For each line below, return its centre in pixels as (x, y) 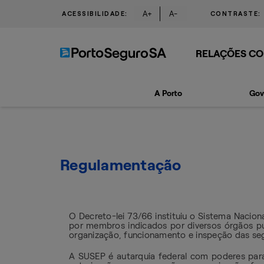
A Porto (168, 93)
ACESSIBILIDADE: (95, 14)
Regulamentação (121, 165)
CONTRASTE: (235, 14)
